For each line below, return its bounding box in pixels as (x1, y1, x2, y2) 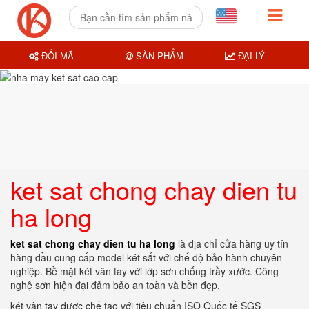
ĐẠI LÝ (235, 48, 265, 62)
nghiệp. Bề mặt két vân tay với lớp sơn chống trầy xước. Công (10, 264, 279, 278)
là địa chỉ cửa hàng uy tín (175, 237, 288, 250)
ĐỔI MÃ (39, 48, 74, 62)
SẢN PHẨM (132, 48, 183, 62)
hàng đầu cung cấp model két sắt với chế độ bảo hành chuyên (10, 250, 282, 264)
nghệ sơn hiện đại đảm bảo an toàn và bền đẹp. (10, 278, 220, 292)
